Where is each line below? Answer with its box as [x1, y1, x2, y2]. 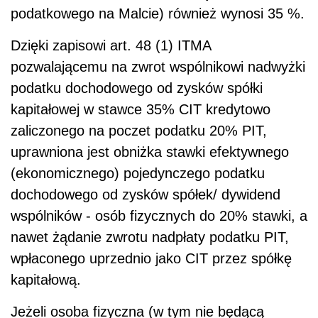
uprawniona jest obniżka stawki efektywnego [11, 143, 289, 160]
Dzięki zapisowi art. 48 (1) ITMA [11, 37, 211, 53]
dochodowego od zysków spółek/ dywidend [11, 186, 280, 202]
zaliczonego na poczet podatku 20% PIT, [11, 122, 267, 138]
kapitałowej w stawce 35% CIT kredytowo [11, 101, 270, 117]
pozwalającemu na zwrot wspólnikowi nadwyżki [11, 58, 305, 75]
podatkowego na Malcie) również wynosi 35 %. [11, 5, 305, 21]
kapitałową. [11, 271, 81, 287]
